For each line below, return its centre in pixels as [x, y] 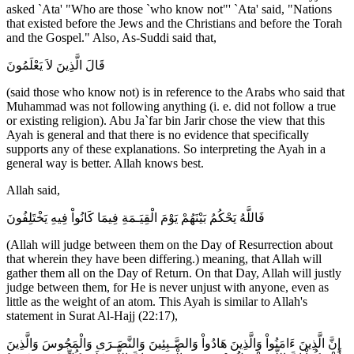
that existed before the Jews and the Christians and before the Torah [174, 24]
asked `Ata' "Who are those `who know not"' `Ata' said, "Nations [169, 9]
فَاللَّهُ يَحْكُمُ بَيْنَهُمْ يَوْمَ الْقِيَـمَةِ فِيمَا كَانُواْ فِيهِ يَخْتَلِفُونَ [136, 218]
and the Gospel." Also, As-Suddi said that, [111, 38]
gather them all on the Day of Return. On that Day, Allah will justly [174, 273]
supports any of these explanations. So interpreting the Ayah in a [166, 149]
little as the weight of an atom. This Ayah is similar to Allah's [157, 302]
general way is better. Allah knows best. [105, 164]
